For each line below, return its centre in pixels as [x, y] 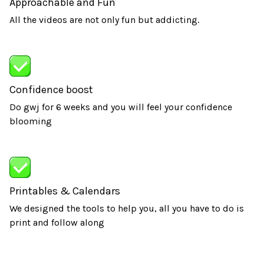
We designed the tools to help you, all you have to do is [127, 208]
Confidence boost [51, 90]
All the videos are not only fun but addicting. [105, 20]
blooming [31, 121]
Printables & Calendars [65, 191]
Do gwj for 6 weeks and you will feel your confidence [121, 107]
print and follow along [57, 222]
